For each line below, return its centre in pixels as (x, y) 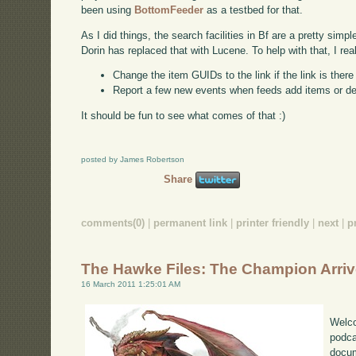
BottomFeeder (169, 10)
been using (108, 10)
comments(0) (113, 222)
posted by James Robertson (133, 159)
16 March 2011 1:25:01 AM (131, 284)
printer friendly (273, 222)
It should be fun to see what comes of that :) (184, 116)
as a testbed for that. (253, 10)
